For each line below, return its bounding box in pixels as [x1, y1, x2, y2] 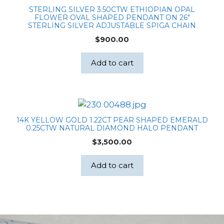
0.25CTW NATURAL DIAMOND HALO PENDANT [26, 123, 198, 133]
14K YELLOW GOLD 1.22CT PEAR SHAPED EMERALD [16, 115, 208, 125]
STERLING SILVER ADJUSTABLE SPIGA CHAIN [28, 21, 196, 30]
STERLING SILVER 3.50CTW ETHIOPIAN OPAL [29, 5, 195, 14]
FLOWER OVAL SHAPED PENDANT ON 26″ [34, 13, 190, 22]
